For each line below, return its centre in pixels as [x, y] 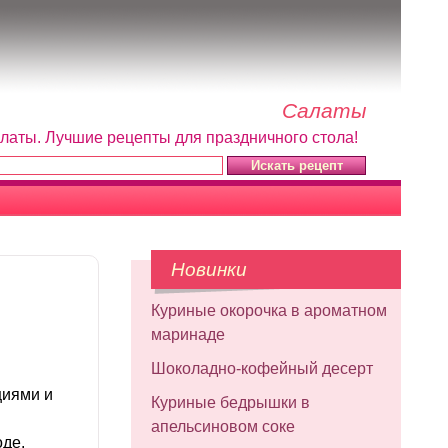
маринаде [188, 334]
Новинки [209, 269]
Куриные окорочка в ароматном [269, 310]
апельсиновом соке [223, 426]
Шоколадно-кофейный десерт [262, 368]
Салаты [324, 110]
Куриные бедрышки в [230, 402]
